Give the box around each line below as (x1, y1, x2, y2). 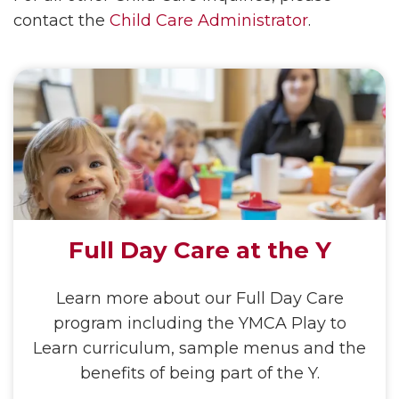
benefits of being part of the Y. (79, 362, 320, 383)
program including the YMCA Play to (53, 313, 346, 333)
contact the (13, 11, 110, 30)
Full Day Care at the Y (68, 235, 331, 265)
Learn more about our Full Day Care (55, 288, 344, 308)
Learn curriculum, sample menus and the (33, 338, 366, 358)
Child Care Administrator (110, 11, 308, 30)
